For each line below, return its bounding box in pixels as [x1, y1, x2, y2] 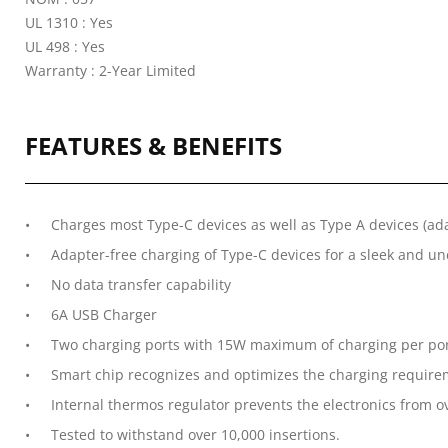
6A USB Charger [51, 305, 157, 324]
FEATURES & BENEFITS [25, 129, 282, 162]
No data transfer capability [51, 275, 231, 294]
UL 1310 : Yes [25, 13, 113, 32]
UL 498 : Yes [25, 37, 105, 56]
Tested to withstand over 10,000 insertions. [51, 425, 344, 444]
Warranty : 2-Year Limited [25, 61, 196, 80]
